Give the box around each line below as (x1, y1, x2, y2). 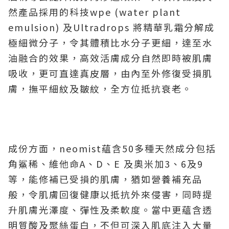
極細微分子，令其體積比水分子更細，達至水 (8, 36, 213, 49)
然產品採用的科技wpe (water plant (8, 5, 181, 18)
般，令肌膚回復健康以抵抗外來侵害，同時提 (8, 188, 213, 201)
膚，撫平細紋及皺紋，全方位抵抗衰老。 (8, 82, 192, 95)
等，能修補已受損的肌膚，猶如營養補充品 (8, 172, 202, 186)
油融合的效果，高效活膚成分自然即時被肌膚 (8, 51, 213, 64)
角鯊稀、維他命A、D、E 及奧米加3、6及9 (8, 157, 203, 170)
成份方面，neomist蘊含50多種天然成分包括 (8, 142, 216, 155)
